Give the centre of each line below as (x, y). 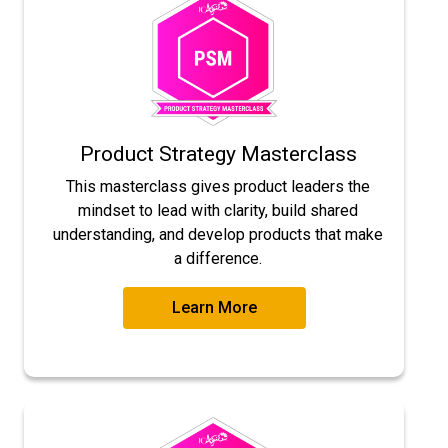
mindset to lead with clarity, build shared (218, 211)
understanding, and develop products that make (218, 235)
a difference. (218, 259)
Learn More (214, 308)
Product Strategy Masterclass (218, 154)
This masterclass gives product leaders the (218, 187)
